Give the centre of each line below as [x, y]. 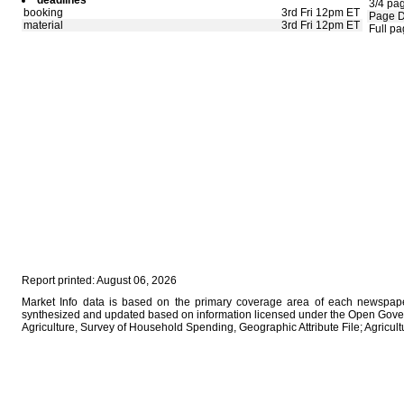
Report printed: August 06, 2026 [99, 280]
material [43, 25]
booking [43, 13]
